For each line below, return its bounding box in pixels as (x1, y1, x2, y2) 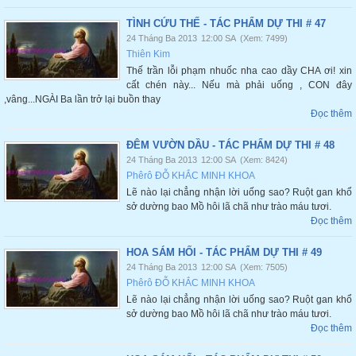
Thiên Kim (126, 48, 170, 60)
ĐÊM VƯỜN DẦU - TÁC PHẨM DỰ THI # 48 (126, 139, 335, 151)
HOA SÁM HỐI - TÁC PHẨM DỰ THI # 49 (126, 246, 322, 258)
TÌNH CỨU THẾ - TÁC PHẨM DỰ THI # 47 (126, 17, 326, 29)
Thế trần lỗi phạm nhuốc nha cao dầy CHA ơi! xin (126, 65, 352, 76)
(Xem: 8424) (240, 155, 288, 164)
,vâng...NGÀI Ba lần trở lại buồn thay (4, 94, 161, 105)
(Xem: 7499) (240, 33, 288, 43)
